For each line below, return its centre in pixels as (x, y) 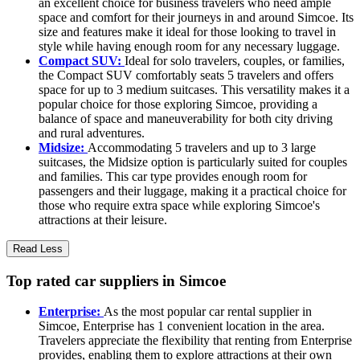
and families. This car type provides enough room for (173, 176)
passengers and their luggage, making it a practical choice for (192, 190)
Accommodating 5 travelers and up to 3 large (202, 147)
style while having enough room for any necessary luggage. (189, 46)
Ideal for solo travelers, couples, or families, (235, 60)
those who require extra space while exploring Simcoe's (179, 205)
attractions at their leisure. (103, 219)
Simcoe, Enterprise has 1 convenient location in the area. (182, 326)
